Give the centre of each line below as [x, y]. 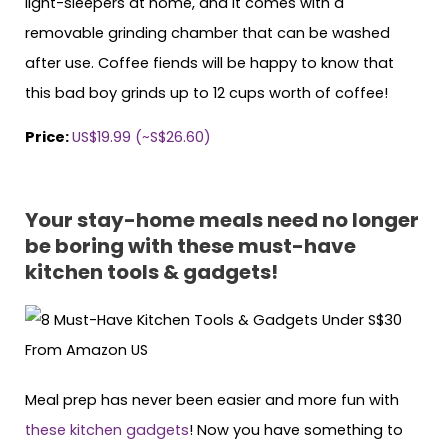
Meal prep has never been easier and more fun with [212, 400]
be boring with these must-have [190, 246]
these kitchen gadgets [107, 430]
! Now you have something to [296, 430]
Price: [48, 137]
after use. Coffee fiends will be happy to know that [209, 62]
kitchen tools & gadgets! [151, 272]
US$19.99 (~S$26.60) [143, 137]
